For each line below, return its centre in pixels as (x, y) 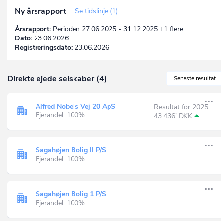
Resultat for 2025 (181, 107)
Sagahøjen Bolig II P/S (71, 150)
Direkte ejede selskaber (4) (57, 79)
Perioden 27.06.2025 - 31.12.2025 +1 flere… (120, 29)
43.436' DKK (173, 116)
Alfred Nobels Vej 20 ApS (75, 107)
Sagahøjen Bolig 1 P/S (71, 194)
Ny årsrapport (41, 11)
